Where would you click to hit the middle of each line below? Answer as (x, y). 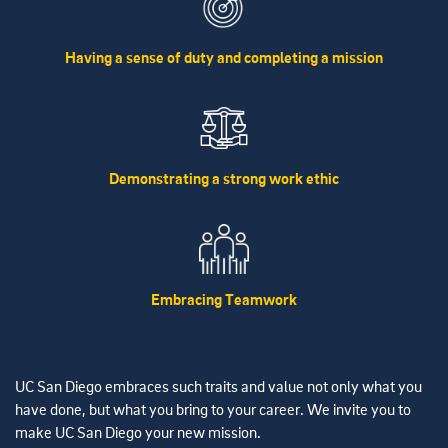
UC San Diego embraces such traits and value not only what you (218, 387)
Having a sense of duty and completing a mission (224, 58)
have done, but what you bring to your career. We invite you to (213, 410)
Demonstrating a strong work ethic (224, 179)
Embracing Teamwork (224, 300)
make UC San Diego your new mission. (138, 433)
